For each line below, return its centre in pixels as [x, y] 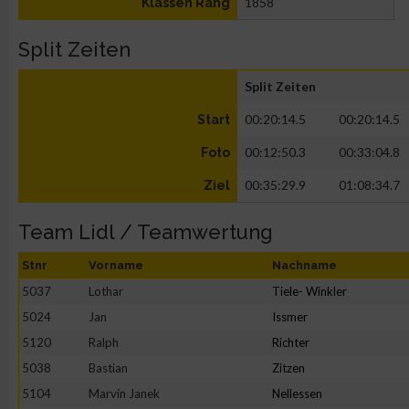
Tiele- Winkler [309, 291]
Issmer [290, 317]
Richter [291, 342]
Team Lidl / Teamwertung [146, 232]
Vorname [116, 265]
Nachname [304, 265]
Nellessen [297, 393]
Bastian [108, 368]
